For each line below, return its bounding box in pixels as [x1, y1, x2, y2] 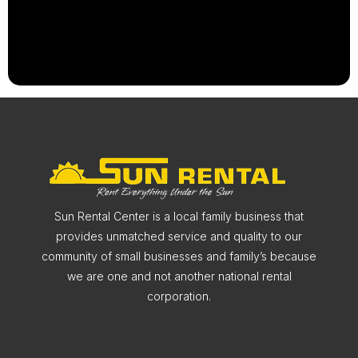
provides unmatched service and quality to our [56, 229, 302, 243]
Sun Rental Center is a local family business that [54, 209, 304, 223]
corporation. [147, 288, 211, 303]
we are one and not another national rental [66, 268, 292, 283]
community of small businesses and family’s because [42, 249, 316, 263]
